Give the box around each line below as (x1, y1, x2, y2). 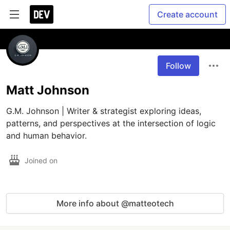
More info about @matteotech (56, 198, 174, 208)
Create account (157, 9, 218, 20)
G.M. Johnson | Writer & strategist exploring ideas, (6, 106, 201, 116)
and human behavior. (6, 130, 87, 141)
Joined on (25, 156, 60, 165)
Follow (166, 61, 191, 71)
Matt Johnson (6, 83, 89, 98)
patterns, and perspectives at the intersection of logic (6, 118, 216, 128)
